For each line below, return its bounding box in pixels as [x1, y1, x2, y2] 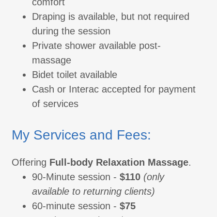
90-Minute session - [32, 171, 120, 183]
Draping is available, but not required [32, 11, 189, 22]
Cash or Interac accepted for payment [32, 84, 196, 95]
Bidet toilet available [32, 69, 117, 80]
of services [32, 98, 78, 109]
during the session [32, 26, 110, 37]
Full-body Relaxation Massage [49, 157, 188, 168]
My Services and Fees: [12, 127, 151, 143]
